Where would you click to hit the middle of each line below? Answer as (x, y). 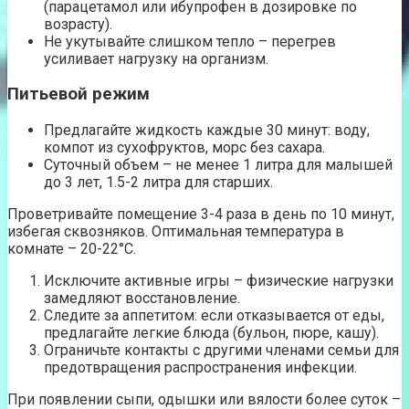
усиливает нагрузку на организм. (156, 58)
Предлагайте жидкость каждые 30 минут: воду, (207, 131)
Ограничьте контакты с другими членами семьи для (221, 351)
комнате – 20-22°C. (72, 249)
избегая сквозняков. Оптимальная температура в (176, 232)
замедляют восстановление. (142, 299)
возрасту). (78, 24)
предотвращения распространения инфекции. (200, 368)
